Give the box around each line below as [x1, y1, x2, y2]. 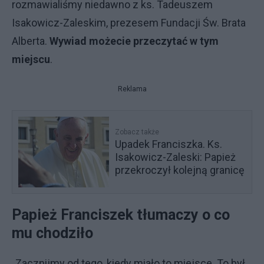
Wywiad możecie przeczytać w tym [49, 35, 219, 47]
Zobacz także [115, 128, 160, 136]
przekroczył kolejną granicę [115, 164, 245, 176]
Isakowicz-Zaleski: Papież [115, 151, 236, 163]
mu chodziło [12, 225, 93, 242]
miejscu [12, 53, 50, 65]
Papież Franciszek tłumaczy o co [12, 206, 230, 223]
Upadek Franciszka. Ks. [115, 138, 223, 150]
